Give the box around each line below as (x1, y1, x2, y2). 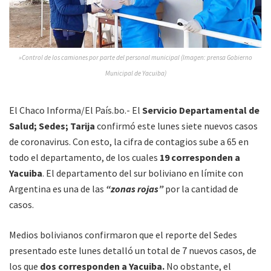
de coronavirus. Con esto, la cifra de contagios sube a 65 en (9, 135, 249, 148)
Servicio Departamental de (142, 104, 260, 117)
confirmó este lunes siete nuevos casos (97, 120, 258, 132)
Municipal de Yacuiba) (105, 69, 166, 78)
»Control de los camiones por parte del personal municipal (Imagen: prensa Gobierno (19, 53, 252, 62)
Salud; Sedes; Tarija (9, 120, 97, 132)
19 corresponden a (160, 151, 240, 164)
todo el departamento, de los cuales (9, 151, 160, 164)
